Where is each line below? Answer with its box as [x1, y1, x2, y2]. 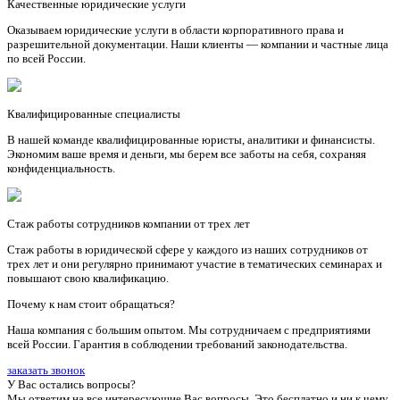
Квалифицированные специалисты [7, 106, 180, 121]
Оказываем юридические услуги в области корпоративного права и [7, 22, 344, 37]
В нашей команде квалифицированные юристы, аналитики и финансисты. [7, 132, 375, 146]
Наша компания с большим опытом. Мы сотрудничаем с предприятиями [7, 322, 371, 337]
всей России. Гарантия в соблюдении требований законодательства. [7, 337, 347, 351]
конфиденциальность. [7, 161, 115, 175]
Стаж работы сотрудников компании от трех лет [7, 216, 250, 230]
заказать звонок [7, 362, 85, 377]
